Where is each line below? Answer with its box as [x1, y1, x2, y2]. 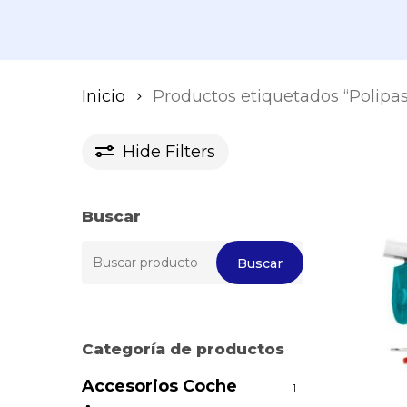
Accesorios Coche [82, 376, 237, 396]
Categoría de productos [82, 340, 284, 358]
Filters [165, 141, 215, 162]
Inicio [82, 86, 125, 106]
